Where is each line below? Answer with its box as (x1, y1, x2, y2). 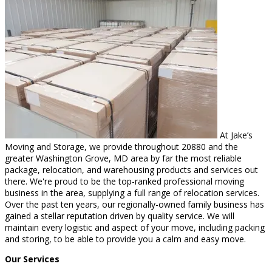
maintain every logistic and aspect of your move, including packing (5, 221, 265, 233)
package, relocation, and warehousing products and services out (5, 163, 258, 175)
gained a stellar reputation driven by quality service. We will (5, 209, 234, 222)
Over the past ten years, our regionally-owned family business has (5, 198, 264, 210)
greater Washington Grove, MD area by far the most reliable (5, 152, 242, 164)
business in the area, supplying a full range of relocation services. (5, 186, 259, 199)
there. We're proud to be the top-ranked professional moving (5, 175, 244, 187)
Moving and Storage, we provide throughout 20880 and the (5, 140, 238, 152)
